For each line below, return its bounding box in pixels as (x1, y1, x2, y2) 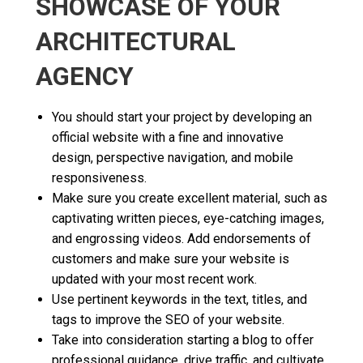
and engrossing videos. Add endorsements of (52, 230, 311, 246)
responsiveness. (52, 169, 147, 186)
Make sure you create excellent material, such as (52, 190, 327, 206)
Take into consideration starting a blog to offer (52, 331, 314, 348)
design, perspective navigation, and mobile (52, 149, 293, 165)
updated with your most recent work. (52, 271, 257, 287)
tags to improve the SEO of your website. (52, 311, 284, 327)
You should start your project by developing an (52, 109, 312, 125)
